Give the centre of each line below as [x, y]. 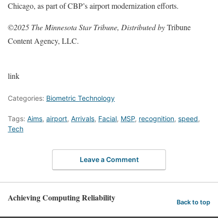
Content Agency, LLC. [43, 41]
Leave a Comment [109, 159]
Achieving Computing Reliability [62, 197]
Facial [108, 118]
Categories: [27, 98]
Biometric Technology [81, 98]
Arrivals [83, 118]
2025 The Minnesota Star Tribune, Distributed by [90, 27]
